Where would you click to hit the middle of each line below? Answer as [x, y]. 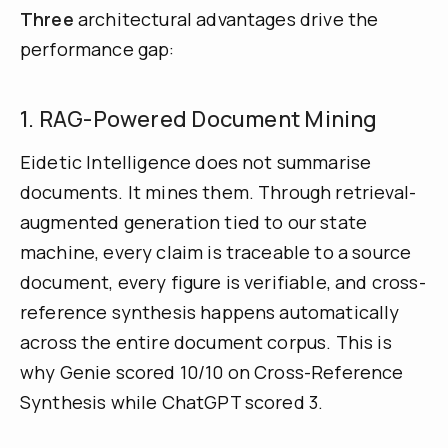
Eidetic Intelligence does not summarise [196, 161]
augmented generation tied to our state [194, 221]
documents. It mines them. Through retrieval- [218, 191]
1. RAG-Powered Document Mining [199, 118]
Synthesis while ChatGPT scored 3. [172, 401]
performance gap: [97, 48]
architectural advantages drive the [226, 18]
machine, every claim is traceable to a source [216, 251]
